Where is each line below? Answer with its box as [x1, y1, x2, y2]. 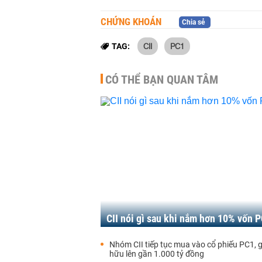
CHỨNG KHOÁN [101, 16, 161, 27]
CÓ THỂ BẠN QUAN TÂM [105, 73, 218, 87]
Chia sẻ [182, 18, 205, 26]
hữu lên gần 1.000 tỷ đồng [109, 249, 204, 258]
